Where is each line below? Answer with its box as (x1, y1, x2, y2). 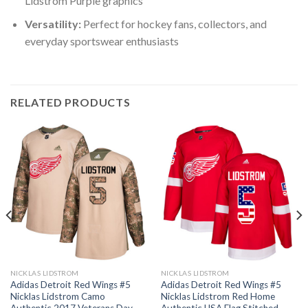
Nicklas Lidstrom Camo (10, 290, 105, 302)
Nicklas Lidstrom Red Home (160, 290, 275, 302)
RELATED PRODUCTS (10, 96, 131, 109)
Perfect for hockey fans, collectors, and (80, 17, 267, 31)
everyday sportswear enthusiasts (24, 34, 179, 48)
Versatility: (24, 17, 81, 31)
